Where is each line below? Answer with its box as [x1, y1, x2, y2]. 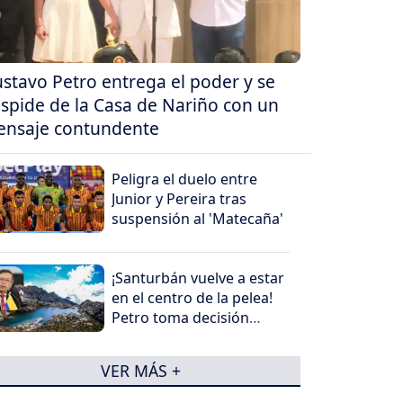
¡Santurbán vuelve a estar [112, 268, 285, 289]
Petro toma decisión [112, 308, 250, 328]
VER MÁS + [100, 359, 181, 381]
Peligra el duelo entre [112, 169, 258, 190]
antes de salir [112, 327, 203, 348]
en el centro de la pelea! [112, 288, 273, 309]
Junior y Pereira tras [112, 189, 247, 210]
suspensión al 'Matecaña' [112, 209, 284, 229]
